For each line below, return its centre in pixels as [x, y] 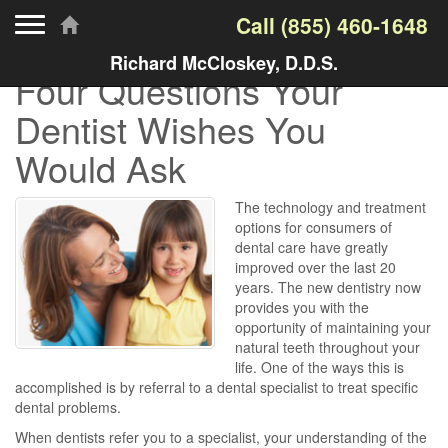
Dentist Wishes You [170, 128]
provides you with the [302, 307]
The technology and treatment [330, 207]
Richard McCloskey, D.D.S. [224, 63]
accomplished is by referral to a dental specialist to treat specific [216, 387]
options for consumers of [313, 227]
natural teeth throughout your [327, 347]
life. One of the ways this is [319, 367]
